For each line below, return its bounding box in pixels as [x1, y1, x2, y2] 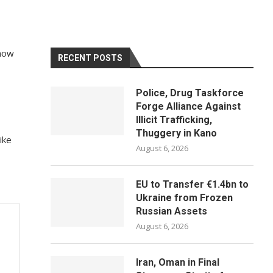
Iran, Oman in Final [136, 257, 220, 268]
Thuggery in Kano [136, 127, 218, 139]
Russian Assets [136, 205, 208, 217]
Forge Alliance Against [136, 101, 241, 112]
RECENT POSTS [58, 53, 123, 63]
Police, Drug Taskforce [136, 87, 244, 99]
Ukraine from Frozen [136, 192, 233, 204]
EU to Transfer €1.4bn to [136, 179, 249, 190]
